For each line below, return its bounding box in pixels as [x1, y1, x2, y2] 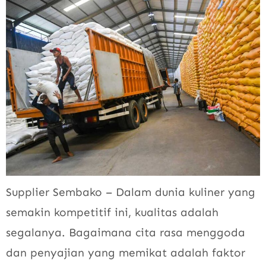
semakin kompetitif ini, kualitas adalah [6, 205, 218, 219]
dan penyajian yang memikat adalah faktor [6, 245, 245, 259]
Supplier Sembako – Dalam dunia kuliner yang [6, 185, 255, 199]
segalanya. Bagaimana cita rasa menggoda [6, 225, 245, 239]
